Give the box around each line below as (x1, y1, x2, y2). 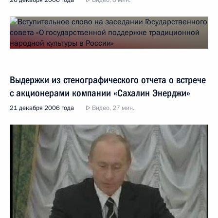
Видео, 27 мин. (91, 104, 134, 112)
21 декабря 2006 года (10, 104, 74, 112)
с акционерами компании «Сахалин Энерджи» (10, 87, 190, 99)
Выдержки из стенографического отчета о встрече (10, 74, 206, 86)
